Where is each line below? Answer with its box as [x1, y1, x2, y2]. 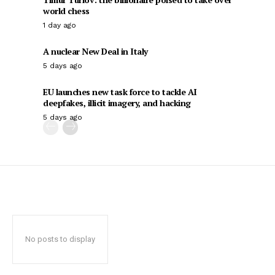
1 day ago [43, 21, 76, 29]
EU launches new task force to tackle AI [43, 86, 197, 98]
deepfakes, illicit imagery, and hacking [43, 97, 191, 109]
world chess [43, 5, 90, 17]
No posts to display [25, 234, 95, 244]
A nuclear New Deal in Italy [43, 45, 148, 57]
